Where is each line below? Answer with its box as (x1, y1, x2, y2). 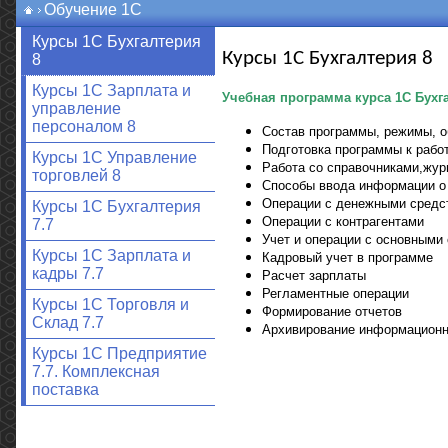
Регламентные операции (261, 285, 409, 301)
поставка (31, 381, 99, 398)
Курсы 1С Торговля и (31, 296, 189, 313)
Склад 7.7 (31, 314, 104, 331)
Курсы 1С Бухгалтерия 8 (221, 47, 433, 69)
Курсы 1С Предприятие (31, 345, 207, 362)
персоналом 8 (31, 118, 136, 135)
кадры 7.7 (31, 265, 104, 282)
